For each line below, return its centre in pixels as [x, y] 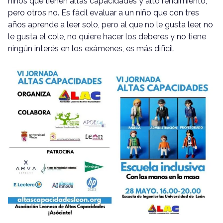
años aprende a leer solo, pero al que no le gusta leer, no [111, 25]
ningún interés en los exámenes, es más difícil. [91, 49]
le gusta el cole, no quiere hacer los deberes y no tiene [107, 37]
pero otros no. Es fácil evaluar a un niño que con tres [104, 13]
